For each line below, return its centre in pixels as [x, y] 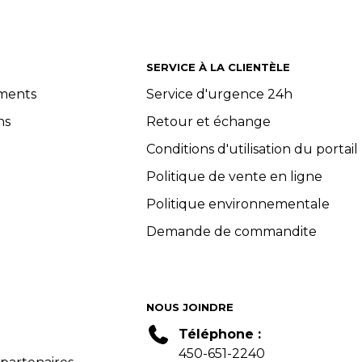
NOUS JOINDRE [189, 307]
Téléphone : [219, 334]
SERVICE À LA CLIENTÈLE [218, 67]
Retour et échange [208, 122]
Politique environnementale [238, 204]
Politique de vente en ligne [234, 177]
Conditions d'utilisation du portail [252, 149]
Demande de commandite [231, 232]
